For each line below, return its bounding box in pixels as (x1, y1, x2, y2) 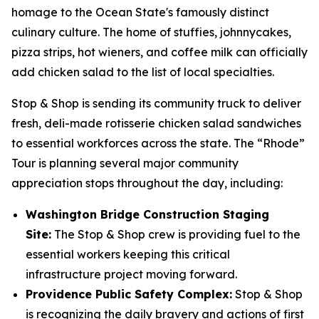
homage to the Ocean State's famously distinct (11, 5, 269, 19)
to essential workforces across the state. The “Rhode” (11, 136, 305, 150)
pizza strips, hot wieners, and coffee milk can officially (11, 45, 308, 59)
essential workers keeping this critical (26, 247, 230, 261)
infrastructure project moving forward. (26, 267, 237, 281)
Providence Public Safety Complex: (26, 287, 232, 301)
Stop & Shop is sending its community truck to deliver (11, 96, 301, 110)
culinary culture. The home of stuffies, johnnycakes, (11, 25, 291, 39)
